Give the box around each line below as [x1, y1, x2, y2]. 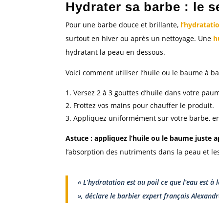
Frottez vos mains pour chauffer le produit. [73, 101, 215, 110]
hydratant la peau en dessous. [66, 47, 166, 57]
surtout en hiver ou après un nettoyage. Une [66, 34, 214, 44]
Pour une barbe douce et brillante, [66, 20, 181, 30]
